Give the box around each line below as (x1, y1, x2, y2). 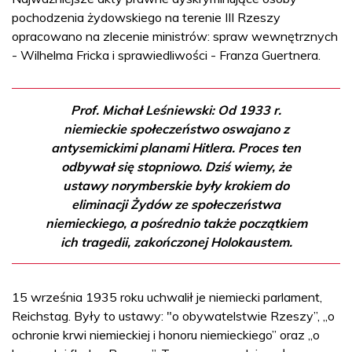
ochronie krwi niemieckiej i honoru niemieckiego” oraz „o (12, 326, 320, 343)
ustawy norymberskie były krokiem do (63, 177, 289, 193)
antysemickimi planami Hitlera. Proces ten (51, 139, 301, 156)
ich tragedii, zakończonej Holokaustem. (60, 233, 292, 250)
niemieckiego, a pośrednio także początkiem (45, 214, 307, 231)
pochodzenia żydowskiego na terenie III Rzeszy (12, 9, 280, 25)
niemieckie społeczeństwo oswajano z (63, 120, 289, 137)
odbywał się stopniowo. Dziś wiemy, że (60, 158, 291, 174)
